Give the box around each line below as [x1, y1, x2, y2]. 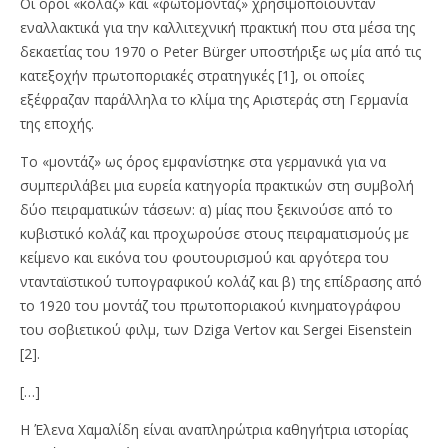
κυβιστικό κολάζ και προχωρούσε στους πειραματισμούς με [20, 224, 409, 243]
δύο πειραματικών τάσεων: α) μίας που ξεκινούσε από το [20, 200, 393, 219]
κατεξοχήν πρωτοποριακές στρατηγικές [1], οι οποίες [20, 66, 364, 85]
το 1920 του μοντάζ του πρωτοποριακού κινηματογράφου [20, 296, 401, 315]
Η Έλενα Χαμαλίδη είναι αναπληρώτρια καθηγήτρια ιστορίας [20, 420, 408, 439]
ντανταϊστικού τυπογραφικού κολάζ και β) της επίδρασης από [20, 272, 422, 291]
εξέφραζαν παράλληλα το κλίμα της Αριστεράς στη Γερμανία [20, 90, 408, 109]
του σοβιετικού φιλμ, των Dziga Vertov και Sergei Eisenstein [20, 320, 412, 339]
